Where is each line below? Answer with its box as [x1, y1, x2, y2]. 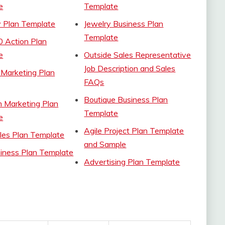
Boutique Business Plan [84, 94, 168, 104]
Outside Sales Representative [84, 49, 191, 60]
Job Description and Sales [84, 63, 176, 73]
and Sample [84, 139, 127, 149]
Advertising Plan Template [84, 156, 180, 167]
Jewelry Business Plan [84, 18, 164, 29]
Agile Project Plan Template [84, 125, 184, 136]
